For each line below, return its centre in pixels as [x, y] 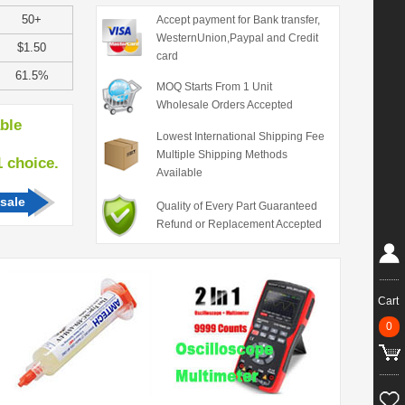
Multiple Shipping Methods [221, 155]
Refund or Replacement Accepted [239, 224]
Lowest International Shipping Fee [240, 137]
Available [179, 173]
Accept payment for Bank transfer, [238, 20]
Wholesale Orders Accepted [224, 105]
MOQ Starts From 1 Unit [214, 87]
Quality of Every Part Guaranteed [236, 206]
